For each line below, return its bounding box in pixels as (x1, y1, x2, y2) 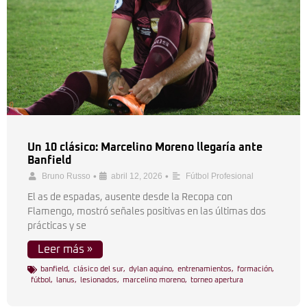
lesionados (80, 276, 117, 284)
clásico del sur (73, 265, 123, 273)
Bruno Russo (42, 171, 90, 181)
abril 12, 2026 (111, 171, 162, 181)
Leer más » (38, 244, 93, 255)
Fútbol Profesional (186, 171, 254, 181)
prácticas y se (27, 221, 86, 231)
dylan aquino (129, 265, 172, 273)
